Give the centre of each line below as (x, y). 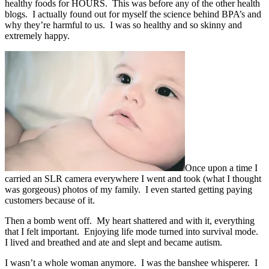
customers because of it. (50, 201)
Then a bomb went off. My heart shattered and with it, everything (130, 221)
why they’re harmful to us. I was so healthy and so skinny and (123, 25)
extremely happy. (37, 36)
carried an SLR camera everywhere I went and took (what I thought (133, 179)
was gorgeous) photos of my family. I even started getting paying (128, 190)
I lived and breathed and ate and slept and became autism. (113, 243)
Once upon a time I (221, 168)
